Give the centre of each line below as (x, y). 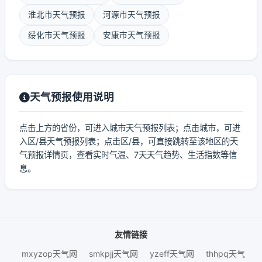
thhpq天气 (225, 254)
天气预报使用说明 (72, 97)
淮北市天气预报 (57, 15)
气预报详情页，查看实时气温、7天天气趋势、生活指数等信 (128, 155)
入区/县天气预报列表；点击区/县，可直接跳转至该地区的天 (129, 141)
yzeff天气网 (172, 254)
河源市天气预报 (132, 15)
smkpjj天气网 (113, 254)
